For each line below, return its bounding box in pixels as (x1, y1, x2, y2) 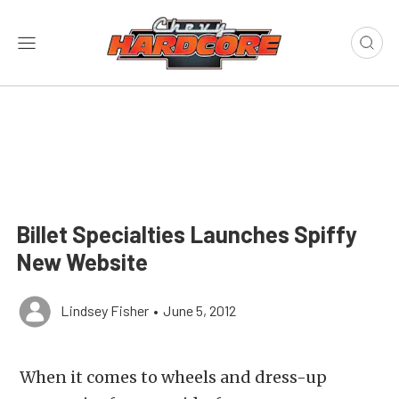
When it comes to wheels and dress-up (16, 367, 327, 387)
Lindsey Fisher (61, 302, 149, 319)
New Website (16, 248, 148, 275)
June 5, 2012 (163, 302, 236, 319)
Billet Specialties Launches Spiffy (16, 220, 357, 248)
